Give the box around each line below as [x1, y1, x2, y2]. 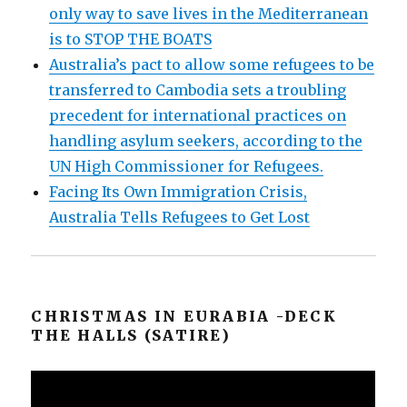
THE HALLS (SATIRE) [31, 326, 231, 344]
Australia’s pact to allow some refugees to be [49, 55, 375, 74]
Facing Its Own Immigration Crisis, [49, 183, 308, 201]
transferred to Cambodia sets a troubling [49, 81, 347, 99]
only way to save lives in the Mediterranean [49, 5, 369, 23]
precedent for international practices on [49, 106, 347, 124]
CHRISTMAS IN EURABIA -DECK [31, 307, 337, 325]
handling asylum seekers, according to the [49, 132, 363, 150]
